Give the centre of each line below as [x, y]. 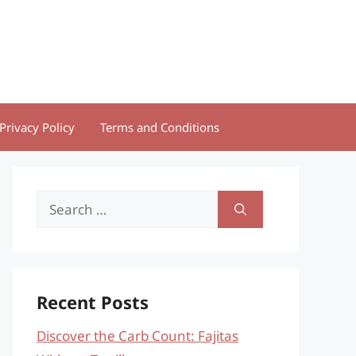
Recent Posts [93, 302]
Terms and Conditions [160, 127]
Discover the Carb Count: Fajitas [137, 336]
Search [58, 201]
